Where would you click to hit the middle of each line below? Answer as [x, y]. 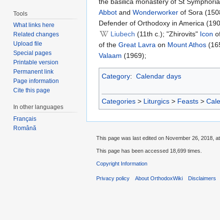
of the [109, 45]
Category [116, 76]
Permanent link [34, 72]
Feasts [188, 101]
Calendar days [158, 76]
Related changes [36, 35]
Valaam [110, 56]
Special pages [33, 53]
